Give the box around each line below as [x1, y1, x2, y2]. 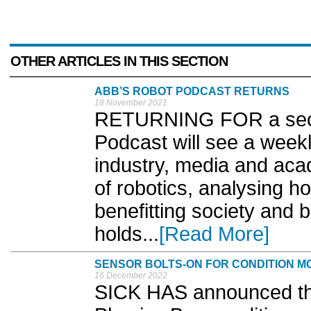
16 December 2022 [94, 271, 167, 281]
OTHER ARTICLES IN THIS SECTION [10, 53, 228, 69]
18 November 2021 [94, 98, 167, 108]
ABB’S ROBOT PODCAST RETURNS [94, 85, 289, 98]
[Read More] [159, 223, 269, 246]
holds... [94, 223, 159, 246]
